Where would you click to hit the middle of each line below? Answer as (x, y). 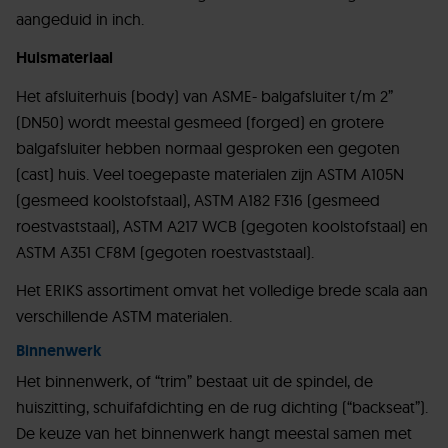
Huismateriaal (64, 58)
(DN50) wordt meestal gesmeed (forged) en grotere (200, 122)
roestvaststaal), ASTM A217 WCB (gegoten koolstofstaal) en (222, 226)
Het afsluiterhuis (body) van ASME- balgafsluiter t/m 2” (204, 96)
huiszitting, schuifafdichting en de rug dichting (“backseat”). (222, 407)
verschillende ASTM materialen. (124, 316)
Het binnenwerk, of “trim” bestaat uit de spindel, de (194, 381)
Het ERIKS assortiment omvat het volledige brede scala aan (222, 290)
